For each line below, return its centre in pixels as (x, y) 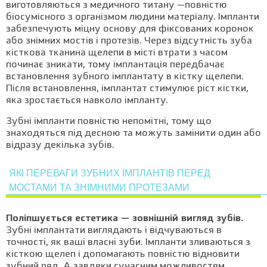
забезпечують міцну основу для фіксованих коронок (130, 29)
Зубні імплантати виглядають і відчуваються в (114, 231)
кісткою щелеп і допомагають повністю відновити (123, 254)
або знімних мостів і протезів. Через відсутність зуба (129, 41)
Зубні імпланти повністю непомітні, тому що (109, 122)
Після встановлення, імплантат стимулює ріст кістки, (127, 89)
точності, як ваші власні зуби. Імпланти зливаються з (128, 243)
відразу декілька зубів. (60, 145)
